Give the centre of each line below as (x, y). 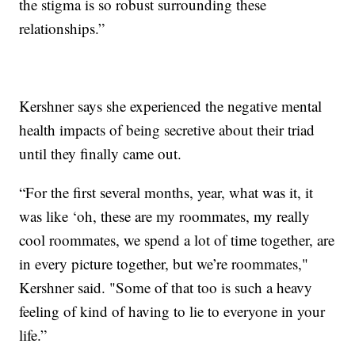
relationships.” (62, 28)
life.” (33, 334)
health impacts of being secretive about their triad (167, 129)
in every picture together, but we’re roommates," (164, 263)
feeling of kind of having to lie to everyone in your (172, 311)
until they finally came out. (101, 153)
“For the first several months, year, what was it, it (166, 192)
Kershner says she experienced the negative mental (171, 105)
